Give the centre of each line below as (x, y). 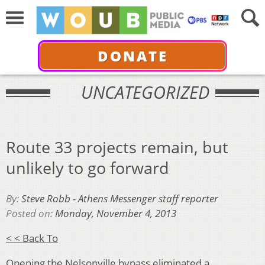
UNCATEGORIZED (145, 92)
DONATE (132, 56)
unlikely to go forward (88, 167)
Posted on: (30, 214)
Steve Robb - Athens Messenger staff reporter (120, 199)
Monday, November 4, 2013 (116, 214)
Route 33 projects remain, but (117, 147)
